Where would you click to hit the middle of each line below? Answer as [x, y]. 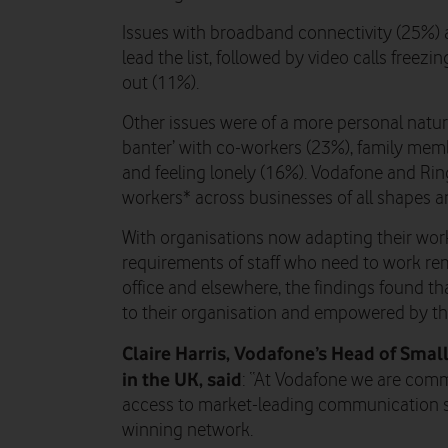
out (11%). [160, 83]
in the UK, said [182, 378]
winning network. [187, 430]
